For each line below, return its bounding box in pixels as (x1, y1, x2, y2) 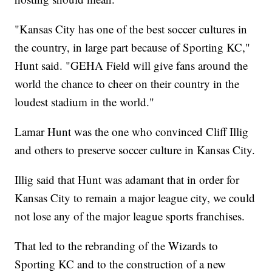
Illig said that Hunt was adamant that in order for (15, 172, 240, 188)
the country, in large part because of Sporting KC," (15, 39, 251, 55)
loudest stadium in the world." (15, 94, 155, 110)
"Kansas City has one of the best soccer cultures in (15, 21, 248, 37)
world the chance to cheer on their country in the (15, 76, 240, 92)
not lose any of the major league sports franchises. (15, 208, 245, 224)
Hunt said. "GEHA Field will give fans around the (15, 58, 248, 73)
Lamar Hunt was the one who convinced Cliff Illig (15, 124, 249, 140)
